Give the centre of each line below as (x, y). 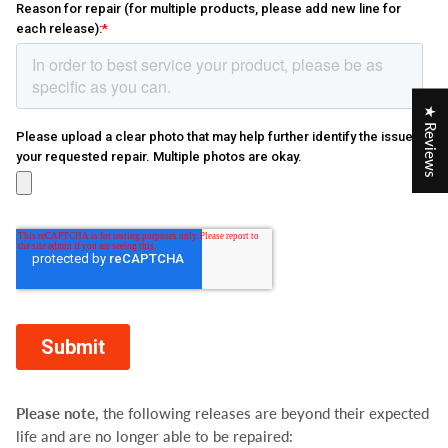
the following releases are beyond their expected (266, 413)
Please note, (60, 413)
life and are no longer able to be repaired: (155, 436)
